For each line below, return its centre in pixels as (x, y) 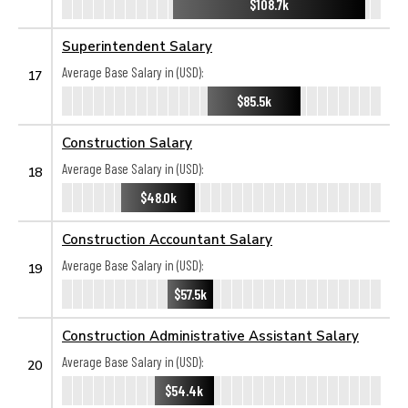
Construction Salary (127, 142)
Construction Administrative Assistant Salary (210, 335)
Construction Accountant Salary (167, 239)
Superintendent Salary (137, 46)
